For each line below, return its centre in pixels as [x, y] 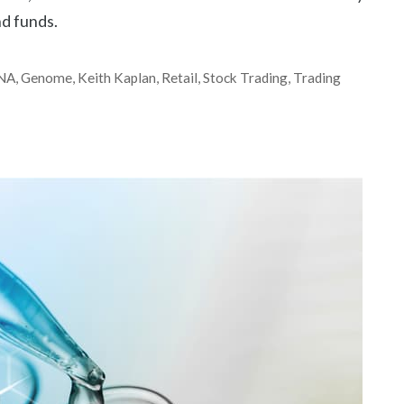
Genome [47, 78]
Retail [180, 78]
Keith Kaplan [117, 78]
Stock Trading [246, 78]
